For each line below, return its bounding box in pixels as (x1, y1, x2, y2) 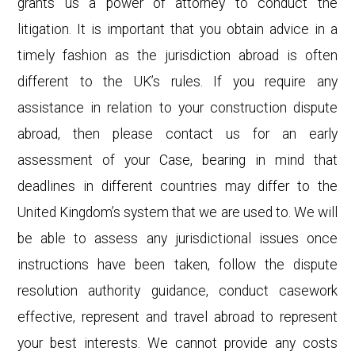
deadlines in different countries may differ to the (17, 177, 338, 194)
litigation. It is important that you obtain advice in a (17, 21, 338, 37)
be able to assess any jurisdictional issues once (17, 230, 338, 246)
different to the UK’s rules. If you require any (17, 73, 338, 90)
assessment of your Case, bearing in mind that (17, 151, 338, 168)
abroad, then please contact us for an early (17, 125, 338, 142)
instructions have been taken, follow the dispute (17, 256, 338, 273)
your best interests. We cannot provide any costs (17, 334, 338, 351)
